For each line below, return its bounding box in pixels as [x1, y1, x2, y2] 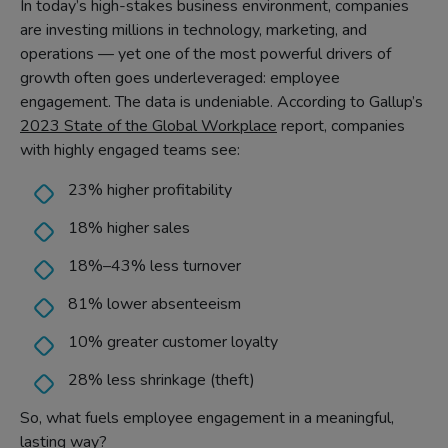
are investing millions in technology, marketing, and [20, 19, 367, 41]
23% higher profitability [68, 179, 232, 201]
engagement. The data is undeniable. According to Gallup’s [20, 91, 423, 113]
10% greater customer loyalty [68, 331, 278, 353]
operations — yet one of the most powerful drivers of [20, 43, 391, 65]
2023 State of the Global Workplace [20, 115, 277, 137]
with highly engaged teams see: [20, 139, 240, 161]
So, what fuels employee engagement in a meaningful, [20, 407, 394, 429]
